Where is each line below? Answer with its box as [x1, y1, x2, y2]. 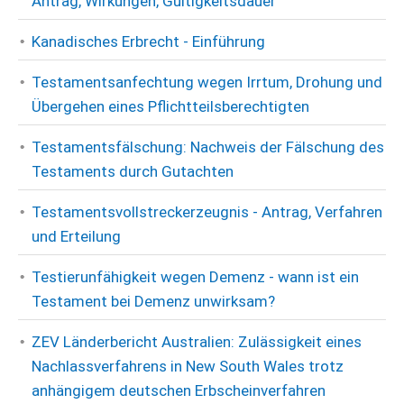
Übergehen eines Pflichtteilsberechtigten [32, 97, 309, 115]
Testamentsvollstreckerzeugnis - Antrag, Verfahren [32, 203, 382, 221]
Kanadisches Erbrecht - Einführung [32, 32, 265, 50]
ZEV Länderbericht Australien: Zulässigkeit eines [32, 333, 362, 351]
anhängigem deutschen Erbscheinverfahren [32, 381, 326, 399]
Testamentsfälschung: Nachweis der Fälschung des [32, 138, 384, 156]
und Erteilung [32, 227, 121, 245]
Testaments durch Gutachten [32, 162, 234, 180]
